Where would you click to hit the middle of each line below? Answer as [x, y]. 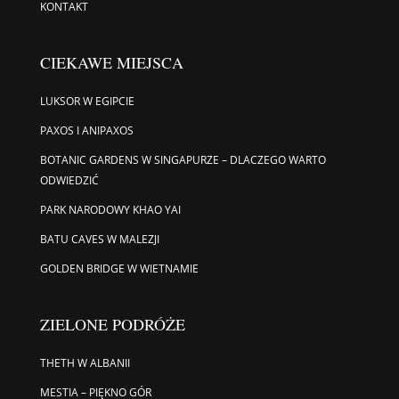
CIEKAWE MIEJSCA [111, 62]
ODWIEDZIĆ [69, 180]
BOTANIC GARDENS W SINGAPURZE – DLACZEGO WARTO [183, 159]
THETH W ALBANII [85, 362]
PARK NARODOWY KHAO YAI [110, 209]
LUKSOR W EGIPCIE [87, 101]
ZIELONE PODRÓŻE [112, 324]
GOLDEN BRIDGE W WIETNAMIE [119, 268]
